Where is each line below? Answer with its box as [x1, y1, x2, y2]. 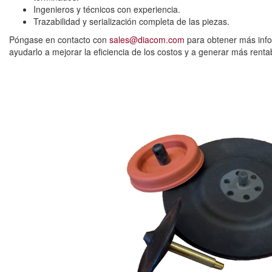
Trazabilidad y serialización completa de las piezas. [33, 15, 229, 27]
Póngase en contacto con [9, 33, 109, 46]
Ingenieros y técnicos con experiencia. [33, 3, 180, 15]
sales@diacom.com [109, 33, 185, 46]
